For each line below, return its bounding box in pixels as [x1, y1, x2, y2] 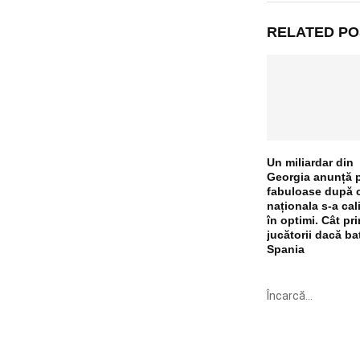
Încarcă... [266, 288, 313, 302]
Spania [266, 242, 305, 256]
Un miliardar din [266, 155, 354, 169]
